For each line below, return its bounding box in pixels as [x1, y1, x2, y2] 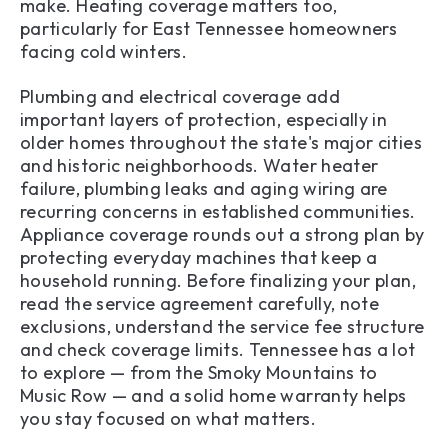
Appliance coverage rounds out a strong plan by [20, 222, 425, 246]
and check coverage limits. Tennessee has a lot [20, 337, 416, 361]
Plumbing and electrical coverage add [20, 84, 340, 108]
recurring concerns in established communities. [20, 199, 416, 223]
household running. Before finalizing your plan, [20, 268, 416, 292]
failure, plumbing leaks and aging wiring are [20, 176, 388, 200]
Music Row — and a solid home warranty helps [20, 383, 407, 407]
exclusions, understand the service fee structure [20, 314, 425, 338]
